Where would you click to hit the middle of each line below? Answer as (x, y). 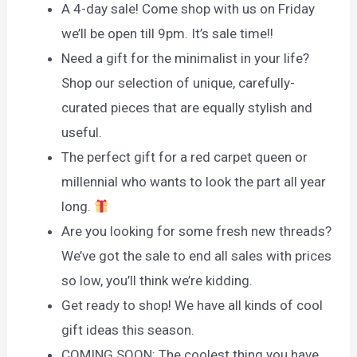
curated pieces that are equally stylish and (187, 107)
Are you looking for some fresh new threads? (197, 231)
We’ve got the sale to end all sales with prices (197, 255)
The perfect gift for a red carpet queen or (185, 157)
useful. (82, 132)
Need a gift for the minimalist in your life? (186, 58)
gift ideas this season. (128, 330)
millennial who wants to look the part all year (194, 181)
